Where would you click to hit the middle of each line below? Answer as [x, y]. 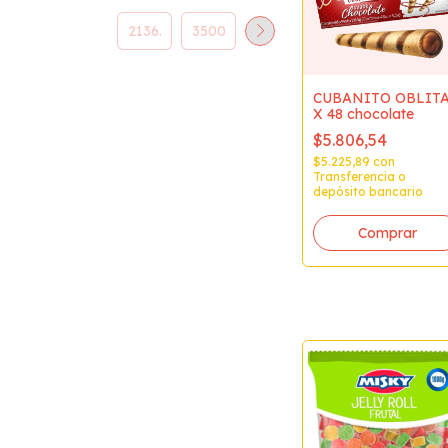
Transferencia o [359, 176]
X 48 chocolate [363, 114]
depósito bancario [368, 191]
